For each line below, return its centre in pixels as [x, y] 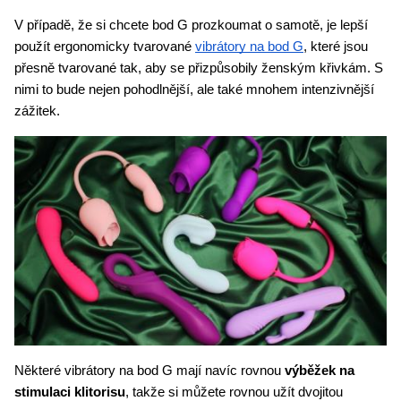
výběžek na [320, 370]
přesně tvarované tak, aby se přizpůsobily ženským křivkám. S [199, 68]
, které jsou [336, 46]
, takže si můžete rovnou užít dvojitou [234, 392]
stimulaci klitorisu [70, 392]
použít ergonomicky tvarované [105, 46]
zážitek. [39, 111]
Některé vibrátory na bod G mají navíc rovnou [149, 370]
